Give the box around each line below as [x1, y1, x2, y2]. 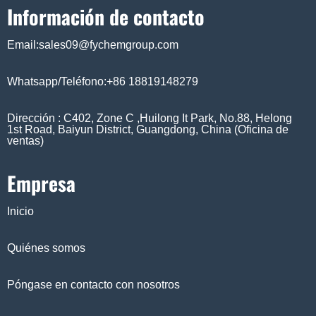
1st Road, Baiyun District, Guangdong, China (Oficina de [7, 123, 288, 136]
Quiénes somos [7, 242, 85, 255]
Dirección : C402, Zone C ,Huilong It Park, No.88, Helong [7, 112, 292, 125]
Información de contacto [7, 2, 205, 32]
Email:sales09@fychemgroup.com [7, 39, 178, 51]
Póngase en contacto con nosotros [7, 279, 180, 291]
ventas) [7, 135, 44, 147]
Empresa [7, 169, 75, 198]
